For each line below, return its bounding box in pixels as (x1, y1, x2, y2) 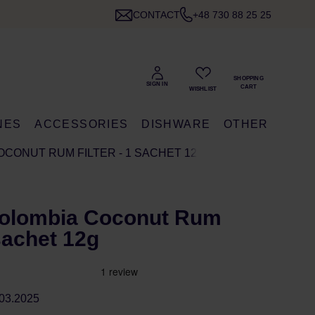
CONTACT (133, 9, 180, 20)
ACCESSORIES (34, 118, 129, 130)
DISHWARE (141, 118, 211, 130)
